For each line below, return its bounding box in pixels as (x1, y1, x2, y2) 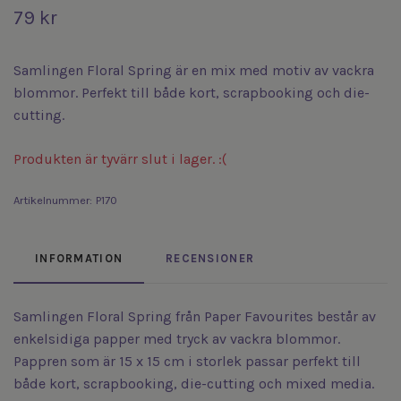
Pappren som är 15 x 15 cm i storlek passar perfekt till (13, 353, 361, 370)
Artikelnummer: (13, 193, 92, 207)
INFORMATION (35, 252, 124, 265)
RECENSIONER (166, 252, 255, 265)
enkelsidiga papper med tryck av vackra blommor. (13, 330, 340, 347)
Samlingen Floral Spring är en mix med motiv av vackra (13, 62, 374, 79)
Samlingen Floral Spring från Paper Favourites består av (13, 308, 376, 325)
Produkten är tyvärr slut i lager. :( (13, 150, 226, 167)
